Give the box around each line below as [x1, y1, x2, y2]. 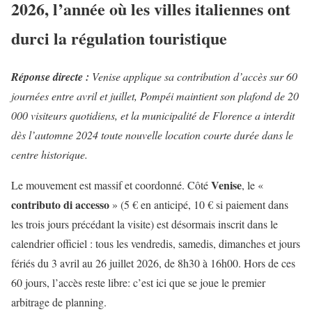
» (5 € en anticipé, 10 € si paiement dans [109, 197, 288, 212]
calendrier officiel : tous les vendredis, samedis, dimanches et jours [11, 236, 300, 251]
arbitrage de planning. [11, 295, 107, 310]
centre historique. [11, 147, 88, 162]
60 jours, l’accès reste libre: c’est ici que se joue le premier [11, 275, 265, 290]
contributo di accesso [11, 196, 109, 213]
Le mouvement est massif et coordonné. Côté [11, 178, 211, 193]
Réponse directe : [11, 69, 92, 85]
